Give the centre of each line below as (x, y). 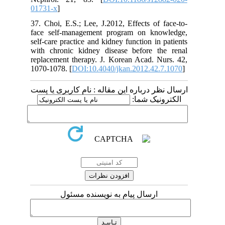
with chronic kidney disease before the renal (137, 50)
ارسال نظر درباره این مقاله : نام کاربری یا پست (137, 89)
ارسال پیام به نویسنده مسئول (137, 194)
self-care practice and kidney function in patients (137, 41)
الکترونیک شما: (183, 99)
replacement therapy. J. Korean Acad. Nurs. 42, (137, 59)
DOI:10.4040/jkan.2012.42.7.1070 (155, 68)
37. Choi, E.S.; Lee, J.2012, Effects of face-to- (137, 23)
